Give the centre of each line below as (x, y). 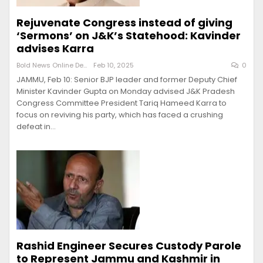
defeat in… (36, 127)
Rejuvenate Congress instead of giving (124, 23)
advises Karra (55, 49)
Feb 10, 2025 (114, 65)
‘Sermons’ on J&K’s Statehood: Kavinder (129, 36)
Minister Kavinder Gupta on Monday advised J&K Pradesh (126, 92)
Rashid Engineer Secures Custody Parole (129, 245)
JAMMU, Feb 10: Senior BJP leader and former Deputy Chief (127, 80)
